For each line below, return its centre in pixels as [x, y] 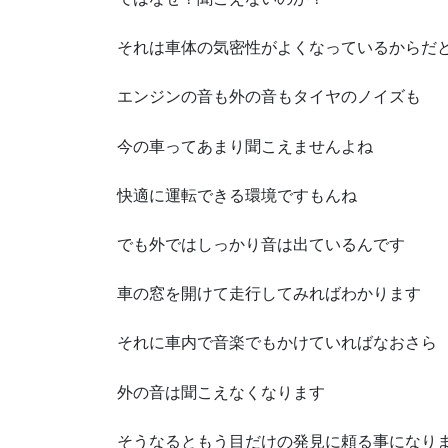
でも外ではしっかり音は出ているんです [261, 245]
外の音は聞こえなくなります [221, 392]
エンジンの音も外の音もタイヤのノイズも [269, 97]
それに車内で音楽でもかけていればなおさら [277, 343]
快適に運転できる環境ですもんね [237, 195]
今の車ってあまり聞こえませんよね [245, 146]
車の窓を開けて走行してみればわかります [269, 294]
